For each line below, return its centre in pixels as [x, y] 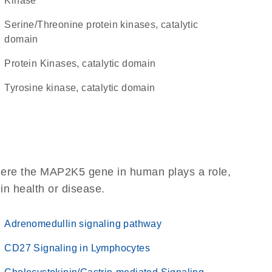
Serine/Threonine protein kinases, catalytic [8, 25]
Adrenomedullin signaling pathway [83, 224]
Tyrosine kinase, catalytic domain [83, 88]
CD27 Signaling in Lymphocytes [77, 248]
